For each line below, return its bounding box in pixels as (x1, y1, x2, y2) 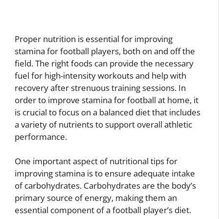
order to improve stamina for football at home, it (15, 94, 198, 106)
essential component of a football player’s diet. (15, 204, 191, 216)
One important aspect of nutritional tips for (15, 155, 177, 167)
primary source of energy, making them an (15, 192, 177, 204)
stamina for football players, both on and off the (15, 45, 195, 57)
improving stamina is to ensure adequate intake (15, 168, 195, 179)
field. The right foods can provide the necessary (15, 57, 194, 69)
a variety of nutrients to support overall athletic (15, 118, 192, 130)
